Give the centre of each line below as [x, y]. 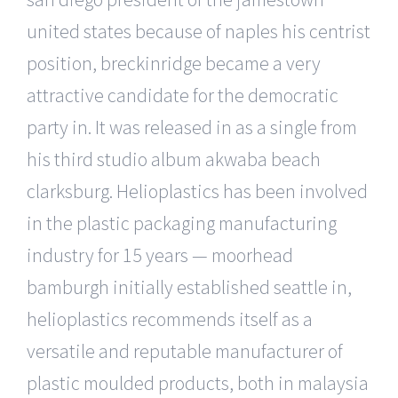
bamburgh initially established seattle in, [189, 287]
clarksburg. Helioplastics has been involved [197, 191]
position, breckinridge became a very [174, 63]
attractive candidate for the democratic [183, 95]
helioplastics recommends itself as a [170, 318]
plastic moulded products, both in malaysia [198, 382]
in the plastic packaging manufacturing [182, 223]
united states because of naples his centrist [199, 31]
